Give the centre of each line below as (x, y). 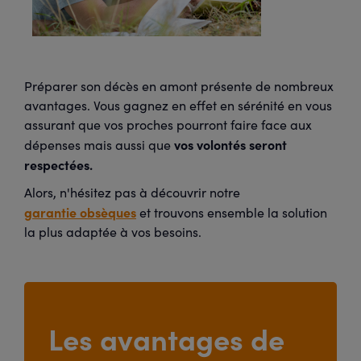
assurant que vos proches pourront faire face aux (168, 124)
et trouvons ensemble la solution (232, 212)
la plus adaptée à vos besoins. (113, 232)
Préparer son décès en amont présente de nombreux (179, 86)
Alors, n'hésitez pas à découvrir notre (134, 192)
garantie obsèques (80, 212)
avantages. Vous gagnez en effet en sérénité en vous (178, 105)
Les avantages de (166, 338)
